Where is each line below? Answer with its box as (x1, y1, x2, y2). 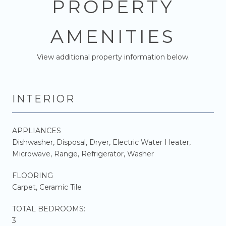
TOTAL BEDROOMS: (12, 204, 85, 213)
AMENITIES (50, 25, 176, 47)
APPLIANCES (12, 126, 61, 135)
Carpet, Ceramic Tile (12, 182, 82, 192)
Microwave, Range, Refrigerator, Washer (12, 149, 154, 158)
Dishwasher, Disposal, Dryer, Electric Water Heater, (12, 137, 191, 147)
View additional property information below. (36, 52, 190, 62)
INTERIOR (12, 92, 75, 105)
